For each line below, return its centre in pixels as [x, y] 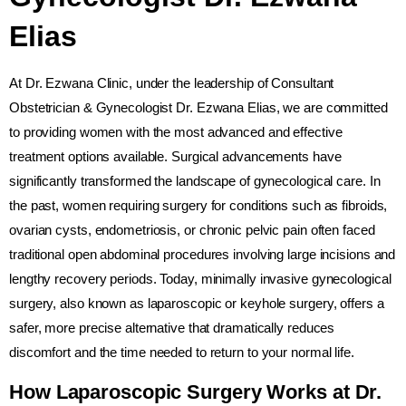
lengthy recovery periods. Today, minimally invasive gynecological [200, 278]
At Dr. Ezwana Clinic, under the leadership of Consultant [172, 82]
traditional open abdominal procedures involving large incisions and [203, 254]
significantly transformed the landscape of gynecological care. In [195, 180]
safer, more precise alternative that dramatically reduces [172, 327]
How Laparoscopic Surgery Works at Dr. [196, 392]
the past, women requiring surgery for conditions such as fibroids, [198, 205]
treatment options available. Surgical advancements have [175, 156]
